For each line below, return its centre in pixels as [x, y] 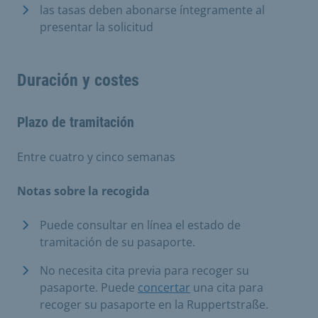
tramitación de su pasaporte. [117, 242]
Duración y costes [78, 80]
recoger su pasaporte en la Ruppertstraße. [154, 304]
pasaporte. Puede [89, 287]
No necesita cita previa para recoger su [144, 270]
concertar [164, 287]
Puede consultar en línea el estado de [140, 225]
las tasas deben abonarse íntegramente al [152, 10]
